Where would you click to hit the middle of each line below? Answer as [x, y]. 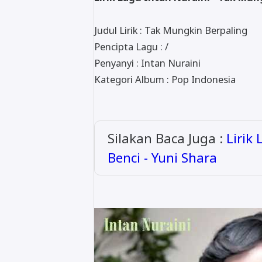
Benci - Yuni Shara [163, 157]
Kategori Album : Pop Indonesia [165, 79]
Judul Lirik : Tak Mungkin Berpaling [171, 30]
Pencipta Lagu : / [131, 46]
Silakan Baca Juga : [167, 138]
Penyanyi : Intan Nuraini [147, 63]
